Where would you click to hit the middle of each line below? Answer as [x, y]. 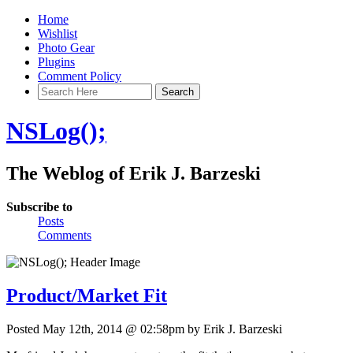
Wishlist [58, 33]
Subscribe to [39, 206]
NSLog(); [56, 131]
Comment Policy [80, 76]
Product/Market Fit [87, 295]
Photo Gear [66, 48]
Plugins [56, 62]
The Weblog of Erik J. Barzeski [134, 173]
